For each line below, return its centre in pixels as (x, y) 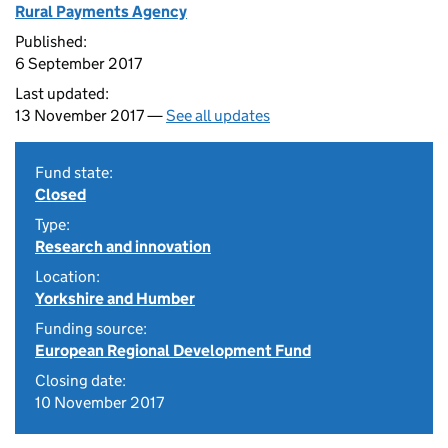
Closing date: (80, 380)
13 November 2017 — (90, 115)
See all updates (218, 115)
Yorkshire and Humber (115, 298)
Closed (60, 194)
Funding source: (91, 328)
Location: (67, 276)
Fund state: (74, 172)
